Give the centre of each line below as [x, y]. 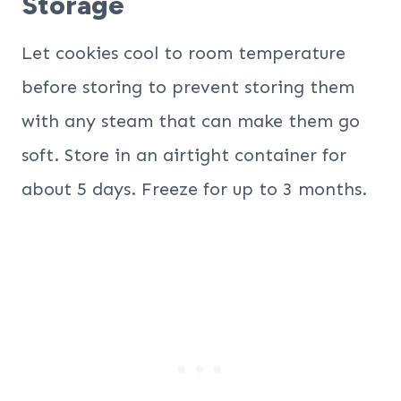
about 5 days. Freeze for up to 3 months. [194, 188]
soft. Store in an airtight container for [184, 154]
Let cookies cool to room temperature [183, 52]
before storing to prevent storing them [188, 86]
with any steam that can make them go [191, 120]
